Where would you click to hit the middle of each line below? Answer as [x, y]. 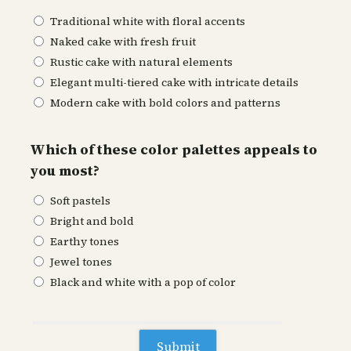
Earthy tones [85, 241]
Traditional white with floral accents [148, 21]
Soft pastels [80, 200]
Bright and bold [92, 221]
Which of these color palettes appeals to [174, 149]
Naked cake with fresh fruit [123, 41]
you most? [65, 170]
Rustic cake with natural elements [141, 62]
